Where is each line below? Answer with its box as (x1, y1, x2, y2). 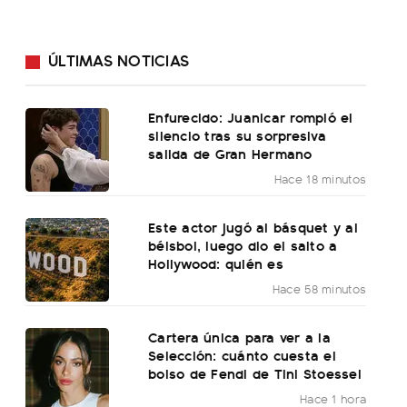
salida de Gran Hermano (148, 142, 313, 164)
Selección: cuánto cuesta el (148, 343, 336, 365)
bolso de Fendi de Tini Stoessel (148, 362, 362, 383)
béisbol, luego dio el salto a (148, 233, 338, 255)
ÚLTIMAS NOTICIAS (48, 47, 189, 71)
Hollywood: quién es (148, 252, 283, 273)
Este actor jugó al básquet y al (148, 215, 358, 237)
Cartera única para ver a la (148, 325, 331, 347)
